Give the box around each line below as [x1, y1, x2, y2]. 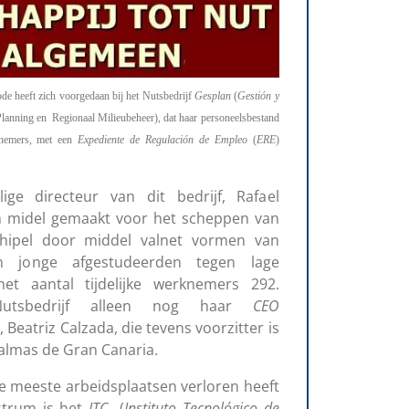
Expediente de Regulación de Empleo [78, 132, 247, 146]
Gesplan [194, 89, 231, 102]
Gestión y [237, 89, 279, 102]
